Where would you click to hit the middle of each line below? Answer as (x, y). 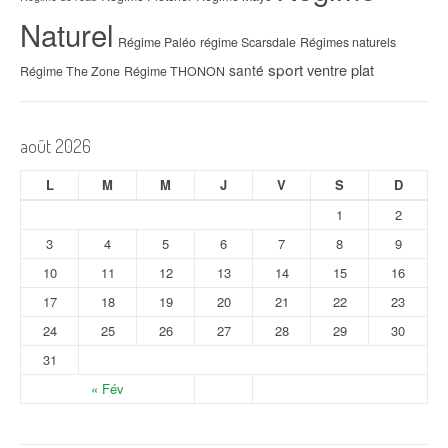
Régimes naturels (348, 42)
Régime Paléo (157, 42)
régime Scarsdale (248, 42)
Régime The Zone (70, 71)
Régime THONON (174, 71)
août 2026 (55, 146)
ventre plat (340, 70)
